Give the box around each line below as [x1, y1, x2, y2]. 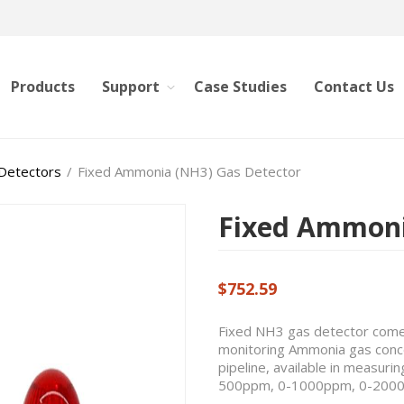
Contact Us [314, 77, 394, 97]
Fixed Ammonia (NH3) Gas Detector [78, 161, 301, 180]
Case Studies [194, 77, 287, 97]
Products [11, 77, 75, 97]
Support [102, 77, 160, 97]
